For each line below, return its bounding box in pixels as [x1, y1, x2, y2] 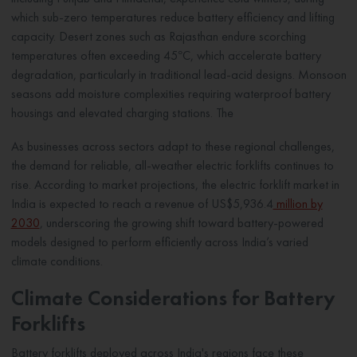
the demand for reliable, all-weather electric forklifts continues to [10, 157, 334, 175]
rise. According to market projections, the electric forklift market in [10, 176, 339, 194]
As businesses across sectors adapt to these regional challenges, [10, 138, 335, 155]
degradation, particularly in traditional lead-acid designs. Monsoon [10, 66, 347, 84]
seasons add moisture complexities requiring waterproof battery [10, 85, 331, 103]
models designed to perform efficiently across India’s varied [10, 233, 308, 251]
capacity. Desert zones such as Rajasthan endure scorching [10, 28, 306, 45]
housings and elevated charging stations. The [10, 104, 233, 122]
